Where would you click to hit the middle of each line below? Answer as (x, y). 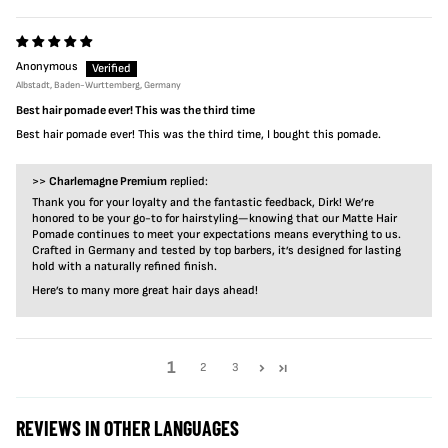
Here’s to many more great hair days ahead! (145, 290)
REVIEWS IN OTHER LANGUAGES (127, 428)
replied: (187, 181)
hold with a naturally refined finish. (124, 266)
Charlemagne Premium (108, 181)
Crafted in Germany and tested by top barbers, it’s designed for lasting (216, 250)
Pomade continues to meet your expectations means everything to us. (216, 234)
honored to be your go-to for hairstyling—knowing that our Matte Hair (214, 218)
